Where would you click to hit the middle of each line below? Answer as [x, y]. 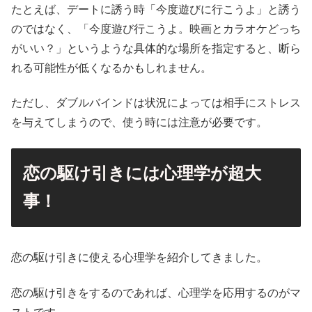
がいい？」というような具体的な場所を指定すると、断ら [156, 48]
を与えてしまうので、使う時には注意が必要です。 [139, 123]
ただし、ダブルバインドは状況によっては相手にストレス [156, 103]
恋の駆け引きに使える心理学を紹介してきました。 [139, 258]
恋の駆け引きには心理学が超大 [142, 173]
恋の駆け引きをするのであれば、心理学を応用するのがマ [156, 292]
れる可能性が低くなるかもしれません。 [111, 68]
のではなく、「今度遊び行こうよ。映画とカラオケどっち [156, 29]
